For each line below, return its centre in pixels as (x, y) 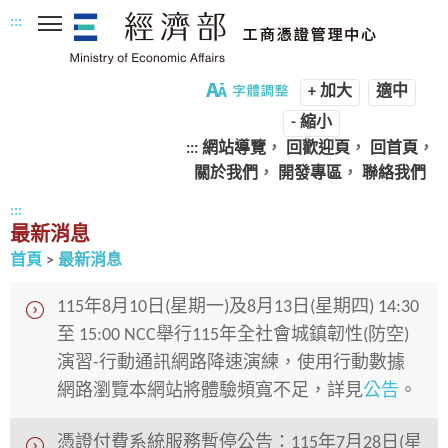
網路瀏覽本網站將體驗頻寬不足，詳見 (210, 391)
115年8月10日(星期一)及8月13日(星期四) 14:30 (238, 307)
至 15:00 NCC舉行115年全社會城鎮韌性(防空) (233, 335)
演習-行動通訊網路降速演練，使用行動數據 (231, 363)
